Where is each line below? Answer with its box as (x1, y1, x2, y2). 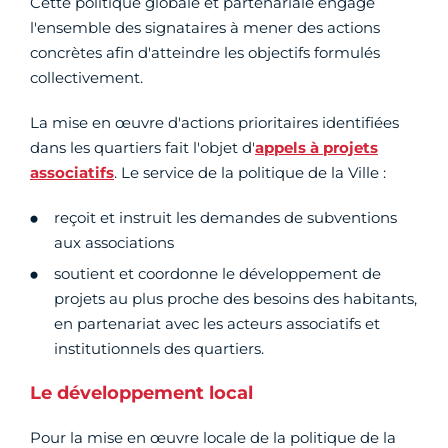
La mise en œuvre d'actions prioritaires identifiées (30, 113, 399, 133)
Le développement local (30, 382, 253, 405)
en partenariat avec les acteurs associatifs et (54, 314, 380, 334)
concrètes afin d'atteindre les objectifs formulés (30, 43, 380, 63)
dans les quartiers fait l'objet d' (30, 138, 255, 158)
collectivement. (30, 68, 143, 88)
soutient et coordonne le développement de (54, 264, 381, 284)
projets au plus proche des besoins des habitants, (54, 289, 417, 309)
